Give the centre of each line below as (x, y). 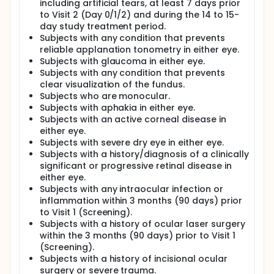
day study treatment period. (103, 26)
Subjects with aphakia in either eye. (117, 108)
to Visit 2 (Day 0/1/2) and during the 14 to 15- (139, 15)
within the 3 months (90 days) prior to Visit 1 (138, 235)
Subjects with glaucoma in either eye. (122, 61)
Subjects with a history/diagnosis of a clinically (144, 154)
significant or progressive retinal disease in (136, 166)
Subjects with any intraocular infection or (131, 189)
